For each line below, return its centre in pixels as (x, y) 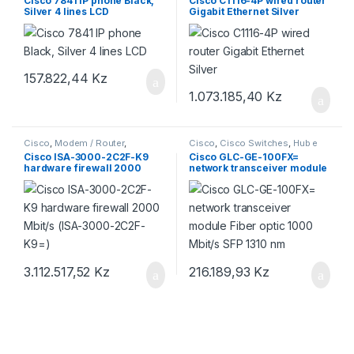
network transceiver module (258, 168)
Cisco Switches (254, 143)
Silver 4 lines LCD (66, 11)
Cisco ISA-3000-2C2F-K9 (86, 157)
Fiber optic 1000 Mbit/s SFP (256, 179)
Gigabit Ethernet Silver (244, 11)
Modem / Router (90, 143)
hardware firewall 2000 (82, 168)
